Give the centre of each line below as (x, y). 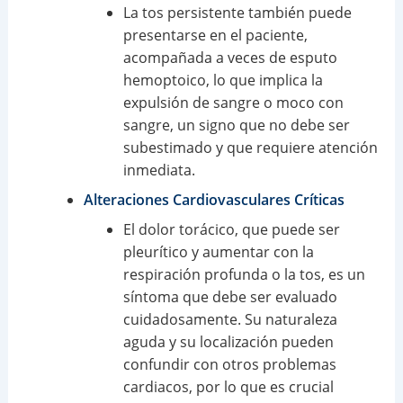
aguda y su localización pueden (228, 341)
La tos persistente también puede (237, 12)
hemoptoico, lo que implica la (223, 80)
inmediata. (159, 170)
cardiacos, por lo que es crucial (228, 386)
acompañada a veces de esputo (230, 57)
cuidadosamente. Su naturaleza (230, 319)
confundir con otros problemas (229, 364)
